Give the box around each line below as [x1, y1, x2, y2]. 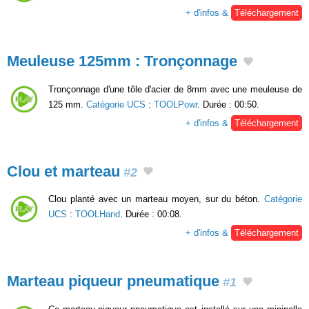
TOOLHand [75, 209, 120, 220]
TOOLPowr [154, 99, 197, 110]
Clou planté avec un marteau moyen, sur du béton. [48, 194, 264, 205]
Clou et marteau [7, 162, 120, 180]
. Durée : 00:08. [120, 209, 182, 220]
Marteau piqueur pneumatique [7, 272, 219, 290]
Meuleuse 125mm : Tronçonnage [7, 52, 237, 70]
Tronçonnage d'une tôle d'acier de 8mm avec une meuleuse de [48, 83, 302, 94]
